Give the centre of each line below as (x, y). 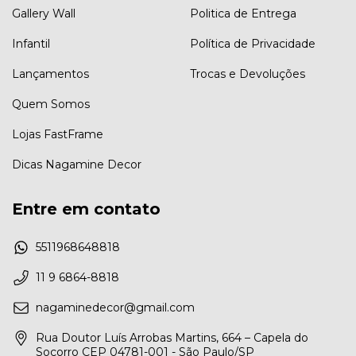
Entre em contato (86, 209)
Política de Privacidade (253, 44)
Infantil (31, 44)
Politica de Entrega (243, 14)
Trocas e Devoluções (248, 74)
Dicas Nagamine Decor (77, 165)
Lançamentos (50, 74)
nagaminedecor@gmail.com (115, 308)
